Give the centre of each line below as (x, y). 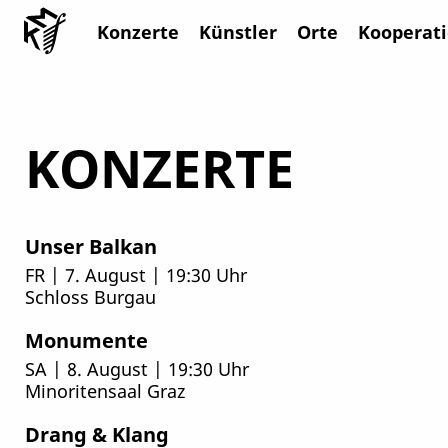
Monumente (86, 340)
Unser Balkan (90, 246)
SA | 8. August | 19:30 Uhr (136, 368)
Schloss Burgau (90, 296)
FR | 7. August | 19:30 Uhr (135, 274)
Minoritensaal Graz (104, 390)
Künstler (237, 31)
